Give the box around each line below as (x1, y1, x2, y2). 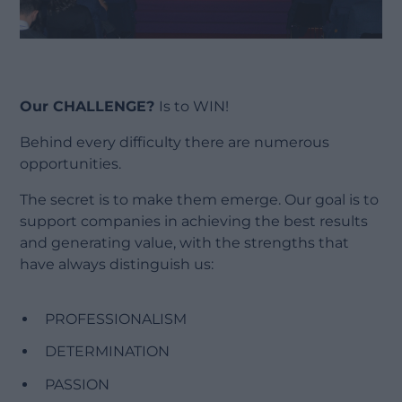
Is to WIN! (159, 97, 237, 115)
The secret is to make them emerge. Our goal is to (20, 190, 380, 208)
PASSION (45, 376, 110, 394)
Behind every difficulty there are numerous (20, 133, 330, 151)
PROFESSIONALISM (45, 310, 188, 328)
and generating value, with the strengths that (20, 233, 350, 251)
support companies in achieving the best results (20, 212, 369, 230)
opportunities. (20, 154, 122, 172)
